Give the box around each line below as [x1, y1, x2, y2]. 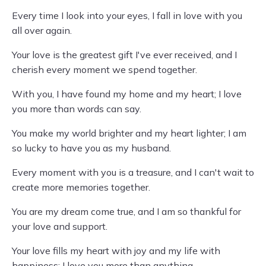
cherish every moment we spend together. [12, 64, 197, 75]
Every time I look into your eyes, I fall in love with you [12, 9, 242, 21]
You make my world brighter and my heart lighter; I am [12, 127, 246, 139]
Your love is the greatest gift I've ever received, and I [12, 49, 237, 61]
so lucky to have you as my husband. [12, 142, 171, 154]
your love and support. [12, 220, 107, 232]
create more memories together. [12, 181, 150, 193]
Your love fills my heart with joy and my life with [12, 245, 220, 256]
